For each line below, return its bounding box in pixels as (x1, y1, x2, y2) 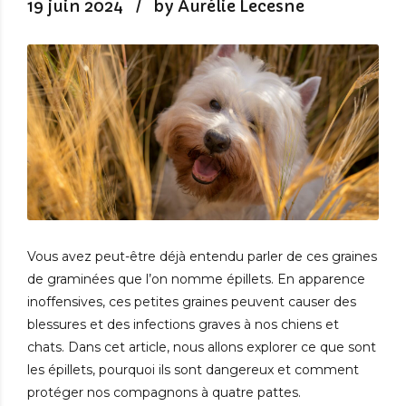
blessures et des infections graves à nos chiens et (27, 316, 339, 333)
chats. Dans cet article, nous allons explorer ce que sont (27, 339, 376, 356)
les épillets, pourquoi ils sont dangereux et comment (27, 362, 359, 379)
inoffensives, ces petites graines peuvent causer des (27, 294, 356, 311)
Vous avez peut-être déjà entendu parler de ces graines (27, 248, 377, 266)
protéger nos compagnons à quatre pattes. (27, 384, 301, 401)
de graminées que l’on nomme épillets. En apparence (27, 271, 365, 288)
